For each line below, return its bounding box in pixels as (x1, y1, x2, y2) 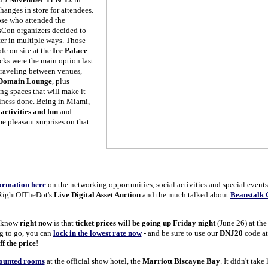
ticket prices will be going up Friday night (73, 218, 215, 227)
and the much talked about (140, 190, 230, 199)
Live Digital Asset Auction (51, 190, 141, 199)
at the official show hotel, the (44, 257, 142, 266)
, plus (51, 77, 69, 86)
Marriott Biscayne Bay (142, 257, 220, 266)
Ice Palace (52, 46, 87, 55)
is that (51, 218, 74, 227)
